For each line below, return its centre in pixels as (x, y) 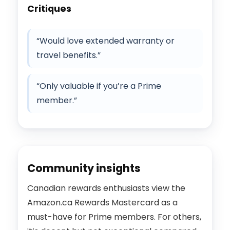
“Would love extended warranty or (106, 41)
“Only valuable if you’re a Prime (99, 86)
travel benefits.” (69, 55)
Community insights (84, 168)
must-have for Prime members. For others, (114, 217)
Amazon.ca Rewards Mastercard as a (102, 203)
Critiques (49, 9)
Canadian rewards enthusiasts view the (106, 188)
